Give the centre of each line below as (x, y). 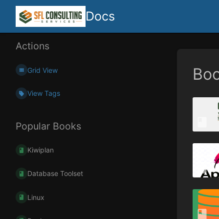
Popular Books (48, 126)
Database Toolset (55, 174)
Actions (33, 46)
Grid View (43, 70)
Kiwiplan (41, 150)
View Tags (44, 93)
